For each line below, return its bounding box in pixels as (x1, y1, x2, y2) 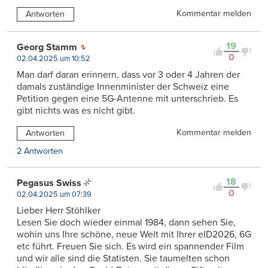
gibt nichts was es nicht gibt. (17, 105, 135, 117)
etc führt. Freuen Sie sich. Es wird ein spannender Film (17, 240, 244, 252)
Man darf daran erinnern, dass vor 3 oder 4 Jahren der (17, 69, 240, 81)
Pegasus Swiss (17, 176, 81, 189)
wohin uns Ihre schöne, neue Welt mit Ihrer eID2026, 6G (17, 228, 251, 240)
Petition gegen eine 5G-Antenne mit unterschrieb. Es (17, 93, 238, 105)
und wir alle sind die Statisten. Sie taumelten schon (17, 252, 230, 264)
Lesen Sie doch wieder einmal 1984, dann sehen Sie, (17, 216, 236, 229)
